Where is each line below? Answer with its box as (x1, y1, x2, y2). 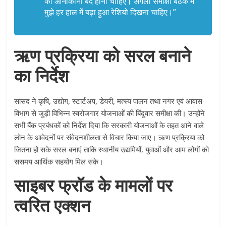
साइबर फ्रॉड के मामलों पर (14, 174, 173, 197)
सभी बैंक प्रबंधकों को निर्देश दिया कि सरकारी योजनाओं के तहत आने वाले (14, 120, 204, 131)
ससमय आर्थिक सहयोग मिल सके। (14, 156, 104, 167)
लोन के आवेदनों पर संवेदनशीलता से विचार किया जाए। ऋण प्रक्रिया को (14, 132, 205, 143)
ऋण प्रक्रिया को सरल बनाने (14, 44, 191, 68)
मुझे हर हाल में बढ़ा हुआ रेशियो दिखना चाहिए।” (44, 7, 177, 18)
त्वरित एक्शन (14, 194, 91, 217)
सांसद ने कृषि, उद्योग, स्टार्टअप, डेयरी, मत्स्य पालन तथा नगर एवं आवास (14, 96, 203, 106)
